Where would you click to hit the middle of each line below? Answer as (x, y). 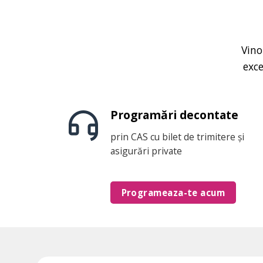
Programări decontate (174, 115)
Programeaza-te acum (173, 192)
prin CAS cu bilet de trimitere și (177, 136)
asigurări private (146, 151)
